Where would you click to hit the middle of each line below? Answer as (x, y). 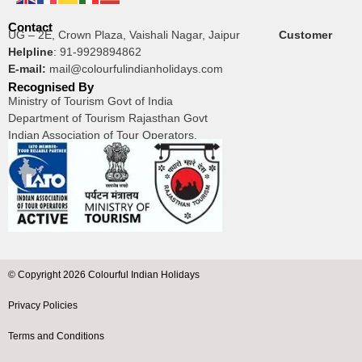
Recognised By (51, 87)
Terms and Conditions (56, 337)
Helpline (31, 52)
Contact (30, 27)
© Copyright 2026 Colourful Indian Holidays (104, 275)
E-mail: (27, 69)
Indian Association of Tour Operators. (103, 135)
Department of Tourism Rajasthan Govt (108, 118)
